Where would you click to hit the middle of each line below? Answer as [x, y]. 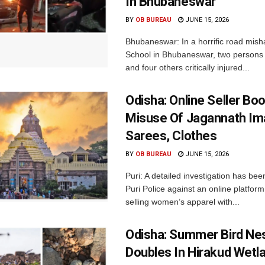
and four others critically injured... [188, 68]
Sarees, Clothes [171, 136]
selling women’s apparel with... [182, 202]
